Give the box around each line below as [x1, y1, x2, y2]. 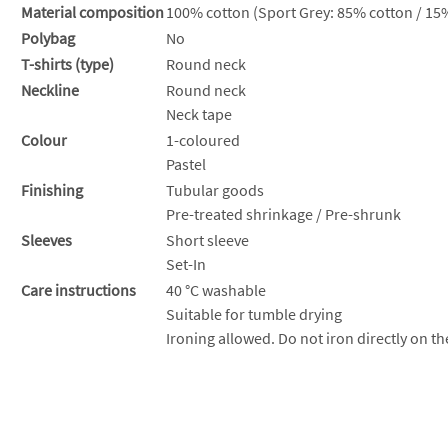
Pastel [166, 153, 206, 174]
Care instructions [21, 279, 136, 300]
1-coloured [166, 129, 240, 150]
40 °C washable [166, 279, 266, 300]
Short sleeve [166, 229, 249, 250]
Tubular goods [166, 179, 264, 200]
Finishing [21, 179, 83, 200]
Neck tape [166, 103, 232, 124]
